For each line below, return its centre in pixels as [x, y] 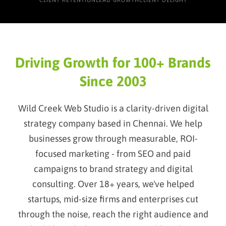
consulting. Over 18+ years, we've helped [113, 184]
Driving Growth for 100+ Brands [113, 63]
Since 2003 [113, 81]
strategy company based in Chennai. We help [113, 123]
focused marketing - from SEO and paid [113, 154]
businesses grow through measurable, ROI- [113, 138]
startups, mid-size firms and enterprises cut [113, 199]
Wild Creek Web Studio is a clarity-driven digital [113, 108]
